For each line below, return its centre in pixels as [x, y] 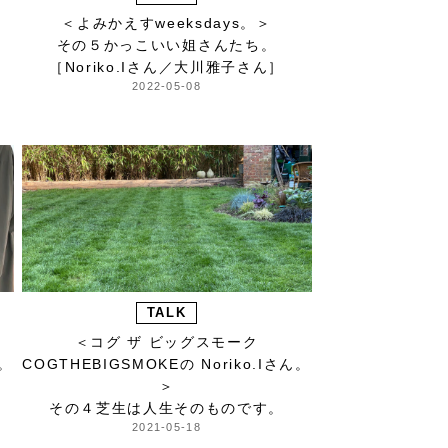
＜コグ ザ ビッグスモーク [166, 342]
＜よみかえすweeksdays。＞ [166, 23]
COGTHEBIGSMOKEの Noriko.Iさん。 [166, 364]
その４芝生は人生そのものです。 [166, 408]
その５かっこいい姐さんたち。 [166, 45]
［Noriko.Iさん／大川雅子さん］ [166, 67]
